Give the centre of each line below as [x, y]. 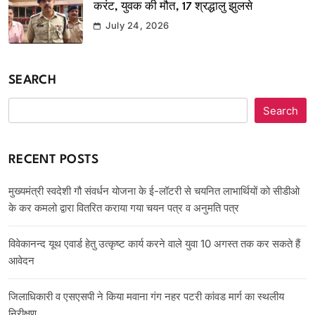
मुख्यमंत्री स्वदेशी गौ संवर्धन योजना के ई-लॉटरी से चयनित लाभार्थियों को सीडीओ [154, 191]
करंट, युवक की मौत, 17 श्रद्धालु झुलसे [173, 7]
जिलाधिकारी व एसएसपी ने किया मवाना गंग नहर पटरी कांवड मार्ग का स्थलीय [146, 297]
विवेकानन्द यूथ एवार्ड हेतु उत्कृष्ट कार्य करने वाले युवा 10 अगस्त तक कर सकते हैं [154, 244]
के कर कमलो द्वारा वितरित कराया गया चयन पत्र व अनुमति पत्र [124, 208]
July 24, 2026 [137, 26]
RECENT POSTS [54, 160]
